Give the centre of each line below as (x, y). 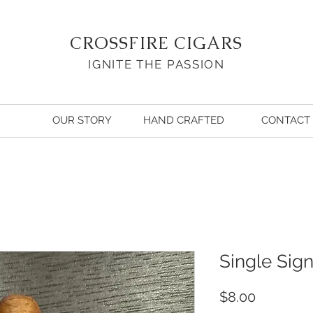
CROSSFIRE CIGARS (156, 43)
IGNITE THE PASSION (156, 64)
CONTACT (286, 120)
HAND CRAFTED (184, 120)
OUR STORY (82, 120)
